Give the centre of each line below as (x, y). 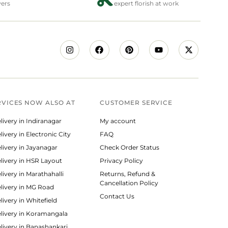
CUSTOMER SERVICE (136, 103)
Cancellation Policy (130, 183)
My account (118, 121)
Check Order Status (130, 148)
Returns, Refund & (128, 174)
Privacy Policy (122, 161)
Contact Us (117, 196)
